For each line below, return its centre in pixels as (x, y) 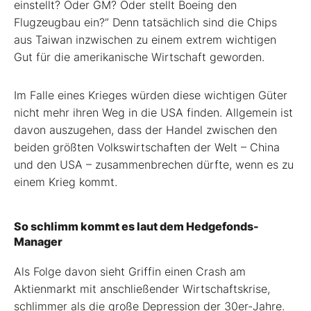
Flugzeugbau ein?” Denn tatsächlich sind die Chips (145, 22)
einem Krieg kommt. (66, 182)
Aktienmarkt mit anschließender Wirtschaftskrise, (142, 288)
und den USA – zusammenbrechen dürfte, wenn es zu (154, 164)
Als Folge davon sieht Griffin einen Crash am (130, 271)
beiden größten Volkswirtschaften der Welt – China (147, 147)
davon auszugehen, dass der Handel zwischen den (145, 129)
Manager (38, 241)
